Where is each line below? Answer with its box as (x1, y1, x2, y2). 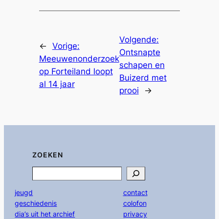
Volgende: (119, 34, 159, 44)
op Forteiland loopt (39, 66, 113, 76)
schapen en (119, 60, 165, 70)
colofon (123, 199, 147, 208)
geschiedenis (15, 199, 57, 208)
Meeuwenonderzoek (39, 53, 119, 64)
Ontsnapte (119, 47, 160, 57)
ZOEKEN (32, 150, 64, 159)
